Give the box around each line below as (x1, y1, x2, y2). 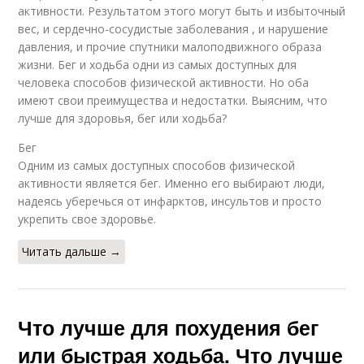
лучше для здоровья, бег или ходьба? (18, 110, 227, 126)
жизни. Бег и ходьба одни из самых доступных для (18, 57, 297, 72)
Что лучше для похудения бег (18, 313, 319, 342)
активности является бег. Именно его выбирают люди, (18, 175, 326, 191)
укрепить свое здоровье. (18, 211, 157, 227)
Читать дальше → (22, 244, 122, 259)
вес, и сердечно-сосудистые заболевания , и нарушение (18, 21, 329, 37)
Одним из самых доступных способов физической (18, 158, 296, 173)
